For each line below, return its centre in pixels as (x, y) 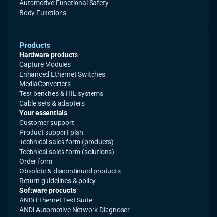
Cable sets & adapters (52, 103)
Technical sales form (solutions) (67, 152)
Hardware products (49, 55)
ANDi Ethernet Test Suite (56, 200)
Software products (48, 191)
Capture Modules (45, 65)
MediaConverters (45, 84)
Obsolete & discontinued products (70, 171)
